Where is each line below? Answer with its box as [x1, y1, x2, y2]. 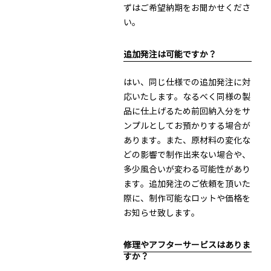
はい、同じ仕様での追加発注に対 [123, 77, 250, 87]
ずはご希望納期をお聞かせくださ [123, 3, 250, 12]
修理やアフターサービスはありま [123, 240, 250, 249]
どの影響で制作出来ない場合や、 [123, 150, 250, 159]
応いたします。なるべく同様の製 [123, 92, 250, 101]
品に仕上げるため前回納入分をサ [123, 106, 250, 116]
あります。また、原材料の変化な [123, 135, 250, 145]
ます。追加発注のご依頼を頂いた [123, 179, 250, 188]
